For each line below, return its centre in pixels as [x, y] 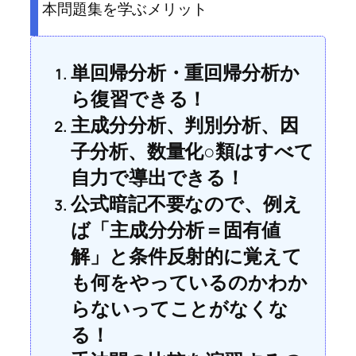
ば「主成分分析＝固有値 [176, 230]
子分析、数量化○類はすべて [192, 151]
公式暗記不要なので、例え [186, 203]
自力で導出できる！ [158, 177]
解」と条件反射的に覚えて [186, 256]
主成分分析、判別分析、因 [185, 125]
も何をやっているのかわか [189, 282]
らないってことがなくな [180, 308]
